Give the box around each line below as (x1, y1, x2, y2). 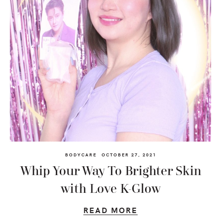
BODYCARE (65, 151, 97, 158)
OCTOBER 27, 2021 (101, 151, 156, 158)
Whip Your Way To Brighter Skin (20, 165, 201, 179)
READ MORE (83, 205, 138, 216)
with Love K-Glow (60, 183, 161, 196)
